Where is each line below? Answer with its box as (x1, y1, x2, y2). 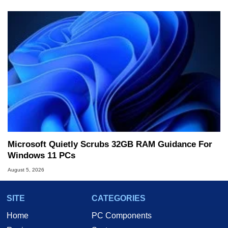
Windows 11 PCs (8, 150, 75, 160)
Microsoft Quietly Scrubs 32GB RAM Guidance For (8, 139, 212, 149)
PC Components (92, 211, 152, 220)
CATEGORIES (92, 194, 146, 203)
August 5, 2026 (8, 167, 44, 173)
